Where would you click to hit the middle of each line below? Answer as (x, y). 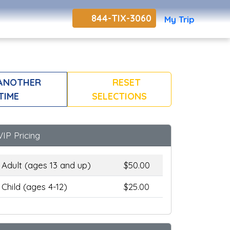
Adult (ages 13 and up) (46, 165)
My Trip (179, 19)
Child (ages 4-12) (34, 187)
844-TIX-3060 (120, 18)
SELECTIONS (119, 97)
